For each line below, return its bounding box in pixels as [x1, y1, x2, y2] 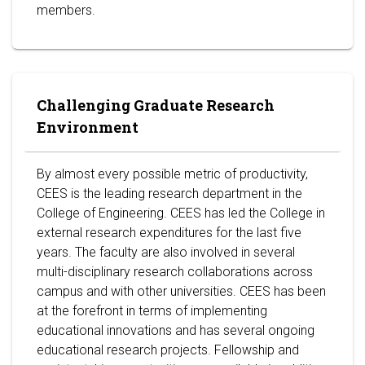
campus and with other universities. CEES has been [37, 284, 326, 299]
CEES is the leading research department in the [37, 186, 302, 201]
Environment [37, 117, 139, 137]
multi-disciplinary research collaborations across [37, 264, 313, 279]
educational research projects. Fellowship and [37, 342, 299, 358]
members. [37, 2, 95, 18]
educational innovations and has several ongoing [37, 323, 314, 338]
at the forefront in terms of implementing [37, 303, 267, 319]
